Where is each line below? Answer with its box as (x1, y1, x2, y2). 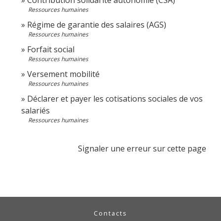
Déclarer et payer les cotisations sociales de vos (27, 93, 203, 104)
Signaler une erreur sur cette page (78, 143, 206, 154)
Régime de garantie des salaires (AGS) (27, 19, 166, 30)
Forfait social (27, 43, 74, 55)
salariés (21, 105, 50, 116)
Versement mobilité (27, 68, 100, 79)
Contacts (94, 208, 127, 218)
